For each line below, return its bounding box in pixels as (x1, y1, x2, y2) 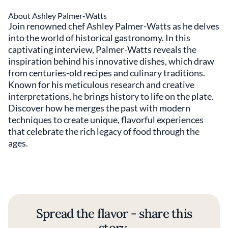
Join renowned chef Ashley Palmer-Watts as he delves (8, 20, 219, 32)
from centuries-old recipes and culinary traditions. (8, 67, 205, 78)
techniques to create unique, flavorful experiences (8, 114, 204, 125)
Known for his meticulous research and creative (8, 79, 194, 90)
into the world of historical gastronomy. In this (8, 32, 190, 43)
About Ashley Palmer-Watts (8, 11, 107, 20)
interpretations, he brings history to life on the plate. (8, 91, 214, 102)
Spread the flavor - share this (36, 206, 192, 221)
